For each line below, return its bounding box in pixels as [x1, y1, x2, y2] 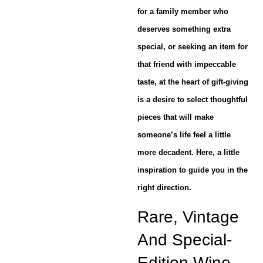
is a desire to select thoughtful [137, 95, 248, 104]
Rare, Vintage [137, 207, 239, 226]
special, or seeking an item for [137, 42, 248, 52]
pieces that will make [137, 113, 214, 122]
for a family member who [137, 7, 228, 16]
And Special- [137, 230, 232, 249]
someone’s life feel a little [137, 130, 231, 140]
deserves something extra [137, 25, 231, 34]
